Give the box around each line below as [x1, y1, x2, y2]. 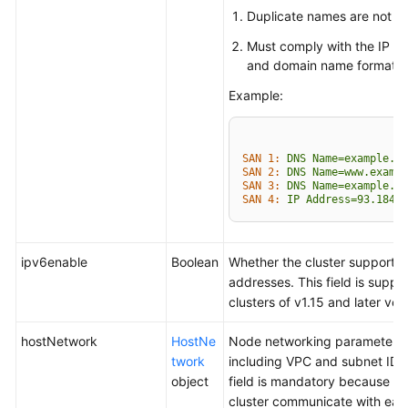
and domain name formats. [247, 57, 406, 73]
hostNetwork [21, 333, 97, 349]
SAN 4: [242, 193, 280, 206]
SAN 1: [242, 152, 280, 165]
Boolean [171, 254, 219, 270]
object [171, 373, 209, 389]
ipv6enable [21, 254, 87, 270]
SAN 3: [242, 179, 280, 192]
